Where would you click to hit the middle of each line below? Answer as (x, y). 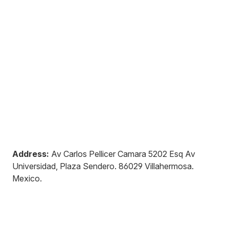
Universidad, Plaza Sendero (63, 166)
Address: (31, 154)
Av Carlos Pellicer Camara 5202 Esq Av (123, 154)
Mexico (26, 178)
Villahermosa (168, 166)
